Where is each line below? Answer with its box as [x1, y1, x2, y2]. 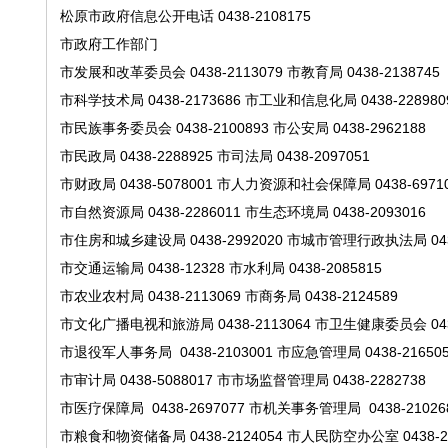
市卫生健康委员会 [314, 316, 427, 332]
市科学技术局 [59, 92, 144, 108]
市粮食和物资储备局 [59, 428, 186, 444]
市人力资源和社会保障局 [216, 176, 371, 192]
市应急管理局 [276, 344, 361, 360]
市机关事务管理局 [248, 400, 361, 416]
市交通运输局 [59, 260, 144, 276]
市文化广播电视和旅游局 [59, 316, 214, 332]
